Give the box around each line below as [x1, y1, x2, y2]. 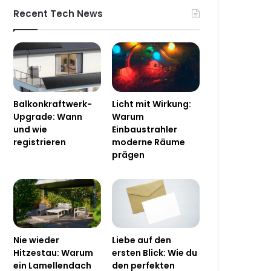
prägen [112, 148, 145, 161]
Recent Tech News [13, 7, 103, 21]
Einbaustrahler [112, 123, 178, 135]
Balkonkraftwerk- [13, 97, 93, 110]
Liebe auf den [112, 234, 172, 247]
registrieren [13, 135, 67, 148]
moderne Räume [112, 135, 186, 148]
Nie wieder [13, 234, 60, 247]
